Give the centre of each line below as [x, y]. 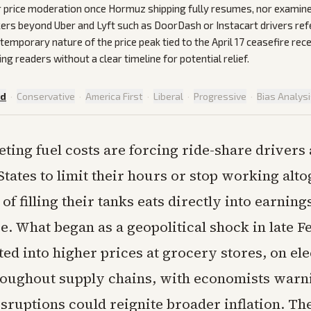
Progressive [220, 96]
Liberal [168, 96]
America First [114, 96]
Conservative [46, 96]
